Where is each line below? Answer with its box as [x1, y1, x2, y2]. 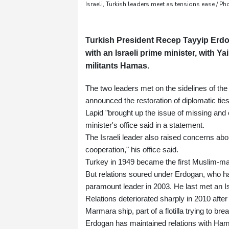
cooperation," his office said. [85, 145, 178, 154]
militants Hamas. [85, 61, 149, 71]
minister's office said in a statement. [85, 121, 204, 130]
